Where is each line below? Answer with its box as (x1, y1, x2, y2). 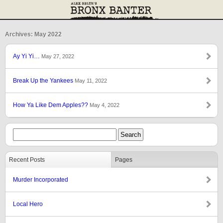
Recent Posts (9, 156, 45, 163)
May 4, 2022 (90, 102, 119, 108)
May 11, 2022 (75, 78, 107, 84)
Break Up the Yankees (13, 77, 75, 84)
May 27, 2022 (41, 53, 74, 59)
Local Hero (13, 201, 43, 208)
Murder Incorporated (13, 176, 68, 183)
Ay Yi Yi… (13, 53, 41, 60)
